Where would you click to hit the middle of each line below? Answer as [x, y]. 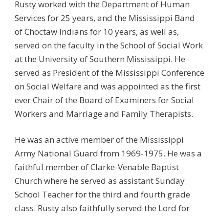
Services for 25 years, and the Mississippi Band [105, 18]
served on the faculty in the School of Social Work [109, 45]
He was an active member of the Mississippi [99, 140]
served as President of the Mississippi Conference [109, 72]
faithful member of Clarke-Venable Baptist [97, 167]
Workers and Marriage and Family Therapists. [104, 113]
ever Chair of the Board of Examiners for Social [104, 100]
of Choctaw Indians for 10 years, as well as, [97, 31]
